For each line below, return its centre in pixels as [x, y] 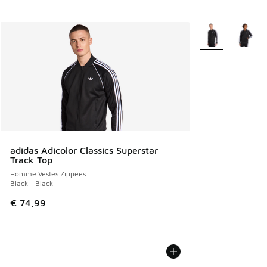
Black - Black [32, 183]
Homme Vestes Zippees [48, 173]
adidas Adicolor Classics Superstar [84, 150]
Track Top [31, 159]
